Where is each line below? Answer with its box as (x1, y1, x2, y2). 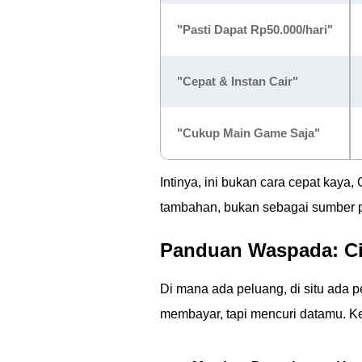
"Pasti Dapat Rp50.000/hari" (177, 23, 333, 36)
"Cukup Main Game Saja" (177, 126, 320, 140)
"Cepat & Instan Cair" (177, 74, 298, 88)
